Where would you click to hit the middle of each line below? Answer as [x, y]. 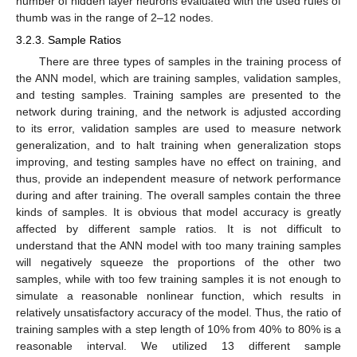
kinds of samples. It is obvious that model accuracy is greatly [178, 212]
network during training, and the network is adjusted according [178, 112]
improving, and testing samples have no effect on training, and [178, 162]
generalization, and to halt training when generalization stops [178, 145]
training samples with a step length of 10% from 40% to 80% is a [178, 330]
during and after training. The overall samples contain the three [178, 196]
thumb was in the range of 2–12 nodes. [115, 18]
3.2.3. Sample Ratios [69, 40]
